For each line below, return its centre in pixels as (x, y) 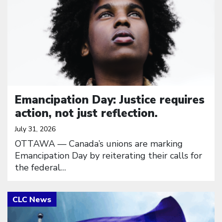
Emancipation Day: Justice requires (110, 100)
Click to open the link (53, 197)
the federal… (40, 167)
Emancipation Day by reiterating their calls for (109, 155)
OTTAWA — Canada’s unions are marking (99, 143)
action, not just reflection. (86, 113)
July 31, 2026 (35, 129)
